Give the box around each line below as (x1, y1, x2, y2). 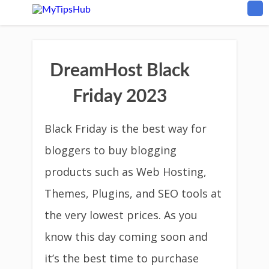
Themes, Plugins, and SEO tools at (44, 186, 222, 201)
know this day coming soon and (44, 229, 208, 244)
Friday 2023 (72, 88, 167, 106)
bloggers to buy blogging (44, 143, 177, 157)
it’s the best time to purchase (44, 251, 199, 265)
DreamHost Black (49, 62, 190, 80)
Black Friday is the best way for (44, 121, 207, 136)
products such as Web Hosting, (44, 165, 207, 179)
